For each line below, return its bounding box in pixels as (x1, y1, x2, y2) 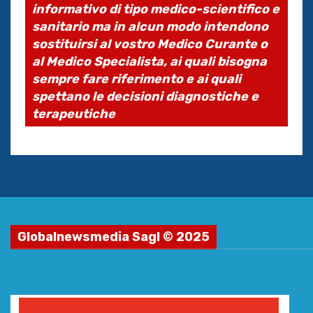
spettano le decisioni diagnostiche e (32, 88, 259, 104)
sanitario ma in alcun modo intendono (32, 18, 268, 34)
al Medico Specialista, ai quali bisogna (32, 53, 267, 69)
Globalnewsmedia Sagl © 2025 (17, 228, 210, 245)
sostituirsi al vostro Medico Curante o (32, 36, 268, 52)
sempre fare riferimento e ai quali (32, 71, 241, 87)
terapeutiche (32, 105, 115, 122)
